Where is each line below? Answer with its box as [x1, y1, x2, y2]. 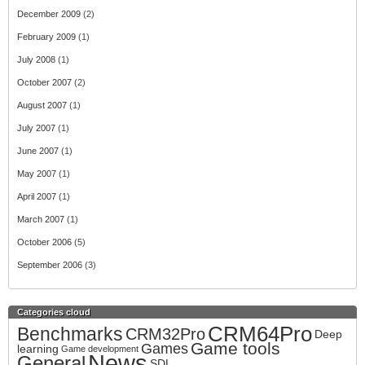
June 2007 [17, 146, 59, 156]
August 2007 [17, 100, 67, 110]
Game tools [191, 339, 280, 358]
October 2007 [17, 77, 72, 87]
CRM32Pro [125, 325, 205, 343]
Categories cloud [17, 307, 90, 317]
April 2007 [17, 191, 56, 201]
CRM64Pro [208, 322, 312, 346]
